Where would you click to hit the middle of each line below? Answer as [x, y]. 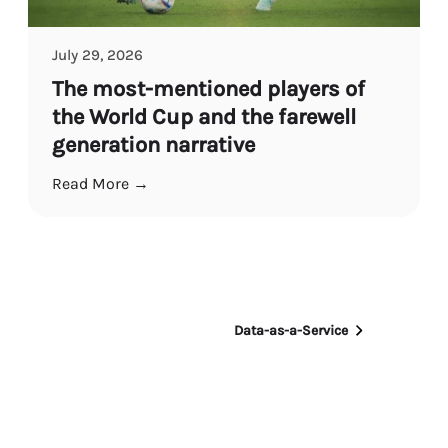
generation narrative [158, 144]
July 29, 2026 [97, 54]
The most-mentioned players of [208, 88]
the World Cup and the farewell [204, 116]
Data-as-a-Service [290, 330]
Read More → [100, 183]
